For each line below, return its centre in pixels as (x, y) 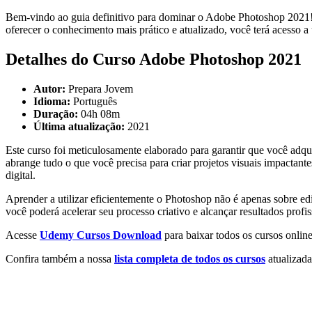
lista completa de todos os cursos (190, 258)
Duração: (56, 114)
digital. (21, 175)
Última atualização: (79, 126)
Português (94, 101)
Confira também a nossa (60, 258)
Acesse (23, 235)
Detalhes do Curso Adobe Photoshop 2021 (154, 59)
